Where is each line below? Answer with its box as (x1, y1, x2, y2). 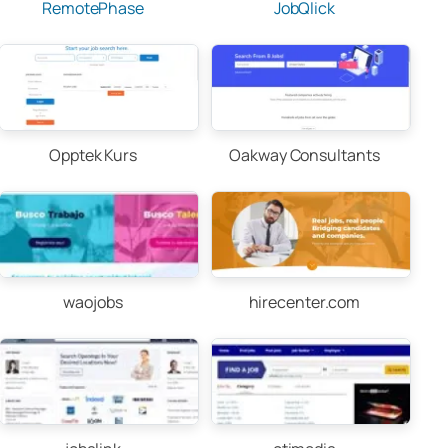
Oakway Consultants (229, 144, 380, 166)
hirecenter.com (248, 291, 361, 313)
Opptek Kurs (49, 144, 137, 166)
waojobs (63, 291, 123, 313)
